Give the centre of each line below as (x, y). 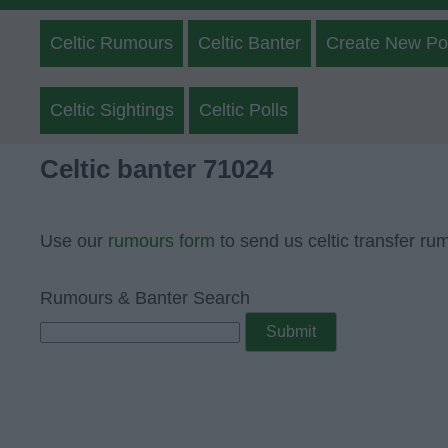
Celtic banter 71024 (156, 169)
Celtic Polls (243, 110)
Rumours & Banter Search (145, 298)
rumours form (161, 241)
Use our (74, 241)
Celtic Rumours (111, 43)
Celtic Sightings (112, 110)
